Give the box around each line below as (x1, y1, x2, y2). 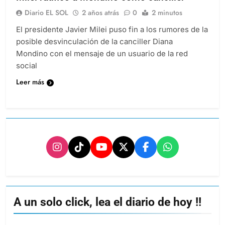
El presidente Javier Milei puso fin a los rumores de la (16, 25, 208, 35)
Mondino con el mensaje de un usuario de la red (16, 49, 188, 59)
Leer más (16, 77, 44, 87)
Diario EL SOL (25, 8, 68, 18)
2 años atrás (82, 8, 119, 18)
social (16, 61, 37, 71)
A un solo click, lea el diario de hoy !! (14, 195, 201, 209)
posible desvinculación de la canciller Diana (16, 37, 173, 47)
